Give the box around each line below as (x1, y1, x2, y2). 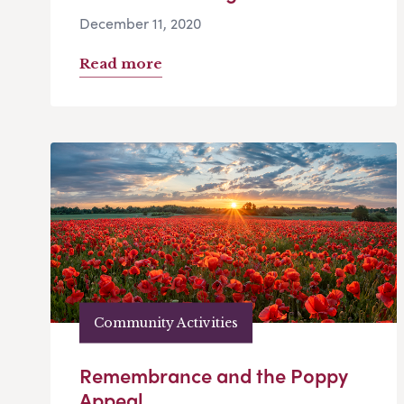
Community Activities (94, 314, 238, 331)
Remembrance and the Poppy (79, 361, 348, 390)
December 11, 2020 (79, 13, 201, 34)
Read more (79, 55, 162, 73)
